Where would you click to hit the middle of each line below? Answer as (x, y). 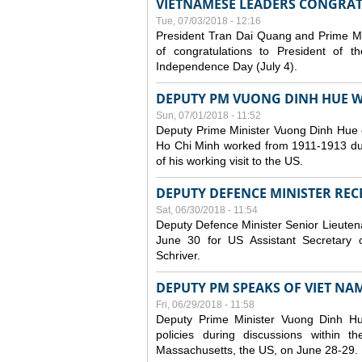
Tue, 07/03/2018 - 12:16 (208, 21)
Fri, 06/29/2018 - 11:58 (205, 305)
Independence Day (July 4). (227, 66)
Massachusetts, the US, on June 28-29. (257, 350)
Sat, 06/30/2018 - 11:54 (207, 210)
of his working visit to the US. (229, 161)
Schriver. (180, 255)
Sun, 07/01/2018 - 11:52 (208, 116)
